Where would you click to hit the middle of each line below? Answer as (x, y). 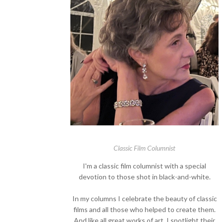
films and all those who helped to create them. (144, 209)
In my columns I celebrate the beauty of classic (144, 198)
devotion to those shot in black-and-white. (144, 176)
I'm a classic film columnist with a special (144, 166)
